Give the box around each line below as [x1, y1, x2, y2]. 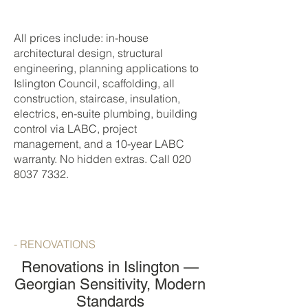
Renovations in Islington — [21, 258, 199, 276]
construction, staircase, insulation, [14, 91, 180, 105]
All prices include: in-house [14, 31, 148, 45]
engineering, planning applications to [14, 61, 199, 75]
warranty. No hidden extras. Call [14, 152, 173, 166]
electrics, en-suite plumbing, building [14, 107, 197, 120]
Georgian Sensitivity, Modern [14, 276, 206, 293]
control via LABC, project [14, 122, 137, 135]
